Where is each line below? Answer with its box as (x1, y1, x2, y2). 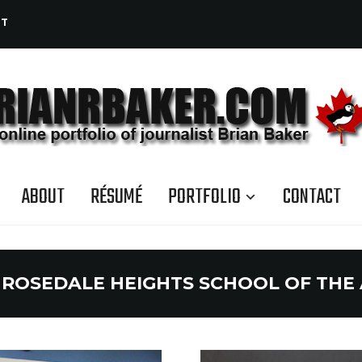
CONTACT (282, 181, 341, 213)
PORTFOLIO (167, 181, 241, 213)
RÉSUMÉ (90, 181, 142, 213)
